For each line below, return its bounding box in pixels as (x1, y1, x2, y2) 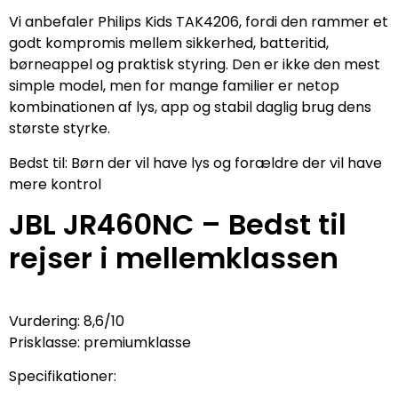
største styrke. (9, 118, 110, 139)
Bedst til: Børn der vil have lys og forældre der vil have (9, 152, 382, 173)
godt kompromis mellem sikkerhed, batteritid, (9, 33, 329, 54)
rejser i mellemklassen (9, 238, 338, 279)
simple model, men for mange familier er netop (9, 76, 339, 97)
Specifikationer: (9, 366, 116, 387)
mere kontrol (9, 173, 101, 195)
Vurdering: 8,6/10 (9, 311, 124, 332)
